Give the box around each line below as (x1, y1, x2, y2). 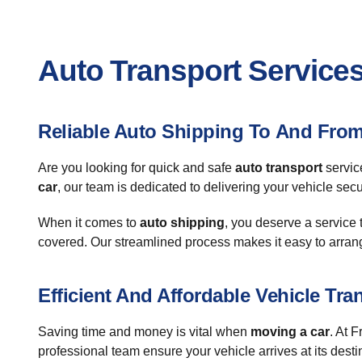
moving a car (250, 325, 330, 339)
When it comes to (38, 216, 140, 229)
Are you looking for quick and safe (38, 161, 235, 175)
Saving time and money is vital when (38, 325, 250, 339)
